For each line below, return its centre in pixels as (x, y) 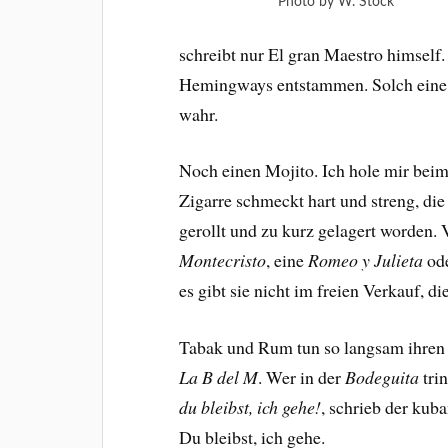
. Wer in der (302, 377)
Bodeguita (382, 377)
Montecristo (223, 260)
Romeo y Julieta (366, 260)
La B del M (219, 377)
